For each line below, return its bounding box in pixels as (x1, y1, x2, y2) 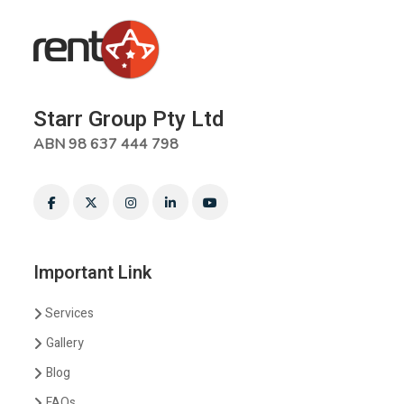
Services (45, 304, 95, 324)
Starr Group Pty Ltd (33, 104, 225, 136)
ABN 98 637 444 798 (33, 134, 179, 155)
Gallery (46, 334, 85, 353)
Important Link (33, 260, 152, 287)
